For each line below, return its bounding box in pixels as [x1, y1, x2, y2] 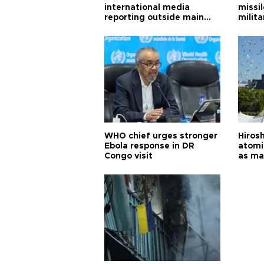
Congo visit [104, 152, 153, 161]
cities [104, 24, 128, 32]
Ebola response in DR [104, 142, 194, 151]
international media [104, 4, 190, 12]
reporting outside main [104, 14, 204, 22]
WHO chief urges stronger [104, 132, 217, 141]
